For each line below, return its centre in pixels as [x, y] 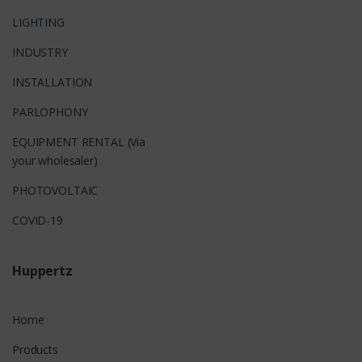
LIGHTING [38, 23]
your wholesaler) [55, 161]
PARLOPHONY [50, 112]
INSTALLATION [53, 82]
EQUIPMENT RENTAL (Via [79, 142]
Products [35, 350]
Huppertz [42, 271]
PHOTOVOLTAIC [55, 191]
